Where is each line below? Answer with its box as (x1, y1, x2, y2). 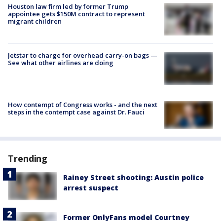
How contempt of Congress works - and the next (8, 100, 157, 110)
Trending (8, 152, 48, 165)
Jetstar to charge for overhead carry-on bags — (8, 51, 157, 60)
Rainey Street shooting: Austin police (63, 173, 204, 183)
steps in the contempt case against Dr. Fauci (8, 108, 145, 117)
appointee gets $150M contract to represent (8, 9, 145, 18)
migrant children (8, 16, 62, 26)
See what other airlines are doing (8, 58, 113, 68)
